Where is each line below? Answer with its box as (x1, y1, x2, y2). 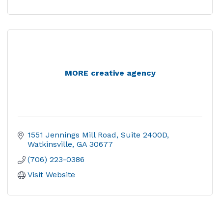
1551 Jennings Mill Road (27, 130, 116, 139)
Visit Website (27, 170, 75, 179)
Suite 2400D (121, 130, 167, 139)
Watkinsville (27, 139, 72, 149)
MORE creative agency (64, 68, 156, 78)
